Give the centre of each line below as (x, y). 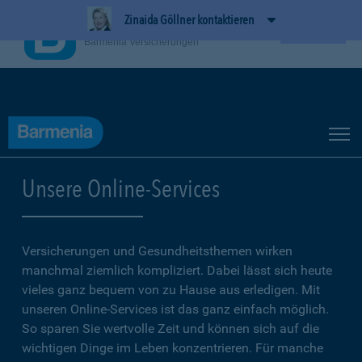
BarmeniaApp (121, 27)
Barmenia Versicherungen (141, 42)
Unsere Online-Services (121, 188)
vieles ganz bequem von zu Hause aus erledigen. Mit (171, 290)
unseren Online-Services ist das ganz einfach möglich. (175, 309)
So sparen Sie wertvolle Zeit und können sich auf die (170, 328)
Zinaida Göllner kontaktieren (189, 20)
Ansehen (313, 34)
